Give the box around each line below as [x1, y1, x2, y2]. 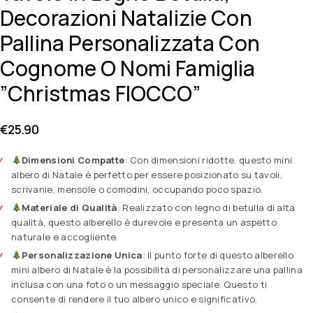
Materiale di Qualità [21, 201, 117, 214]
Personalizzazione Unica [21, 248, 143, 261]
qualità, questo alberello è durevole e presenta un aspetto [11, 215, 277, 228]
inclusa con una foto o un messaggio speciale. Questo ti [11, 277, 268, 291]
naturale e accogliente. [11, 230, 119, 243]
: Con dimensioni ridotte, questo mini [124, 153, 293, 166]
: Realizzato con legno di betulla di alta [117, 201, 296, 214]
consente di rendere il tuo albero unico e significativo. [11, 292, 258, 305]
